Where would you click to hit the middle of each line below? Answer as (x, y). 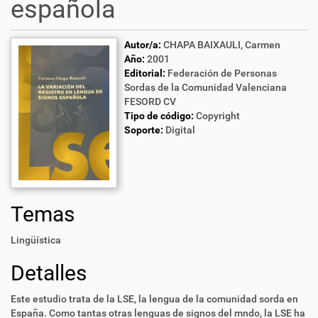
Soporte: (144, 130)
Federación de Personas (222, 73)
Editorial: (145, 73)
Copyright (218, 116)
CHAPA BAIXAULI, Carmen (222, 45)
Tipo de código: (159, 116)
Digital (180, 130)
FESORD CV (150, 102)
